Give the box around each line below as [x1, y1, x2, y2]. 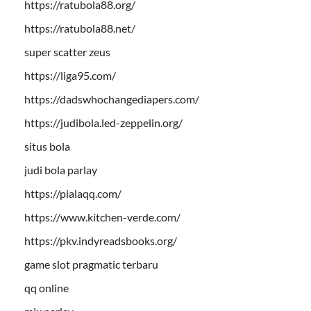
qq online [24, 280, 69, 294]
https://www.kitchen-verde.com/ [24, 210, 180, 224]
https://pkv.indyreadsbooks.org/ [24, 233, 177, 247]
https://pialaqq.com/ [24, 186, 121, 200]
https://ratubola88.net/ [24, 21, 135, 35]
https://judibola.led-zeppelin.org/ [24, 115, 183, 129]
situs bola [24, 139, 70, 153]
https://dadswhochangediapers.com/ [24, 92, 199, 106]
